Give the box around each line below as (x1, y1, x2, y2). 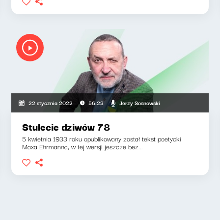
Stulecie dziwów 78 (22, 119, 110, 134)
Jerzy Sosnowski (119, 98, 161, 107)
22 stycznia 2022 (28, 98, 73, 107)
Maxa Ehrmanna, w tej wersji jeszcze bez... (22, 141, 143, 152)
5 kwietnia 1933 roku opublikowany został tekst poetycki (22, 133, 182, 144)
